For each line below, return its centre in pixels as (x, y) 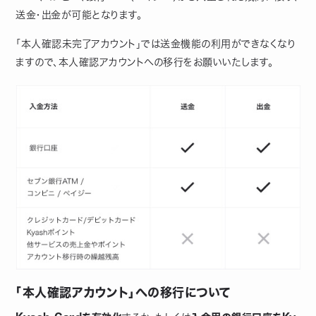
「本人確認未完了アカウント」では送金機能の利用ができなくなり (156, 43)
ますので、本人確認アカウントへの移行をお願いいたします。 (145, 62)
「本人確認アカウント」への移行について (123, 292)
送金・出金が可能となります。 (79, 14)
